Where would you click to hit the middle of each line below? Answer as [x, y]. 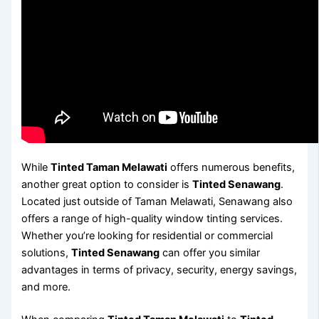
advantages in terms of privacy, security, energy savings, [159, 270]
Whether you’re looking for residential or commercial [147, 235]
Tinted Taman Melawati [109, 167]
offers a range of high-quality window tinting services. [152, 218]
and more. [46, 287]
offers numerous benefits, [231, 167]
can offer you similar [210, 252]
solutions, [47, 252]
